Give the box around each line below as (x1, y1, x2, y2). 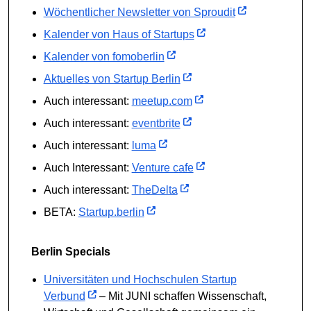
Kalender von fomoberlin (43, 50, 165, 62)
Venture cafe (131, 161, 194, 174)
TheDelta (131, 183, 178, 196)
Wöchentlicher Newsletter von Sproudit (43, 6, 235, 18)
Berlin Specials (31, 245, 110, 258)
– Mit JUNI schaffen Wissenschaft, (96, 289, 267, 302)
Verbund (43, 289, 85, 302)
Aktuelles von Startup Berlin (43, 72, 180, 85)
